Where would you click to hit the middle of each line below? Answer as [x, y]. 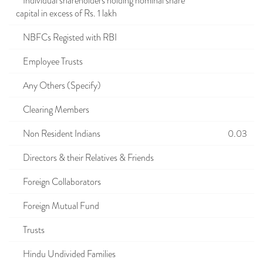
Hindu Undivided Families [66, 254]
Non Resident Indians [58, 134]
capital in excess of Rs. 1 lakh [66, 14]
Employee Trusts [49, 62]
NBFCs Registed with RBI [66, 38]
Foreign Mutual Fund [58, 206]
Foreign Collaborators [58, 182]
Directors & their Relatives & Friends [85, 158]
